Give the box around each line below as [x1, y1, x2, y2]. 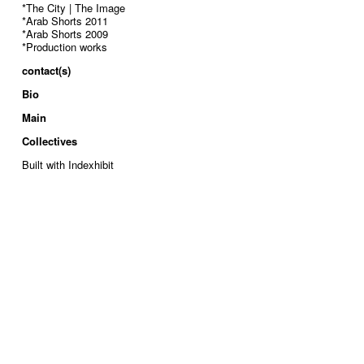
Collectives [22, 133, 77, 149]
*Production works [22, 39, 107, 54]
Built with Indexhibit [22, 157, 114, 172]
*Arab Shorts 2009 [22, 26, 108, 41]
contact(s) [22, 63, 71, 78]
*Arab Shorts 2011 [22, 13, 108, 28]
